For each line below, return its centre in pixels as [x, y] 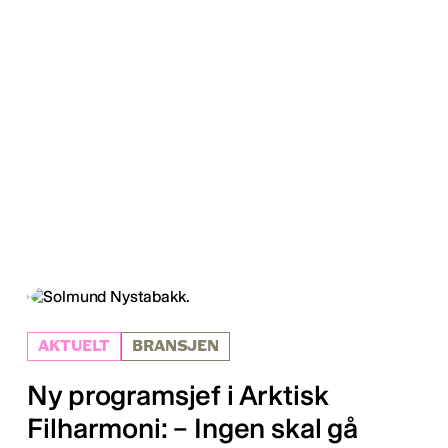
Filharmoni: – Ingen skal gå [193, 429]
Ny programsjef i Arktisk [178, 396]
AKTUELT [74, 347]
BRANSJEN [175, 347]
